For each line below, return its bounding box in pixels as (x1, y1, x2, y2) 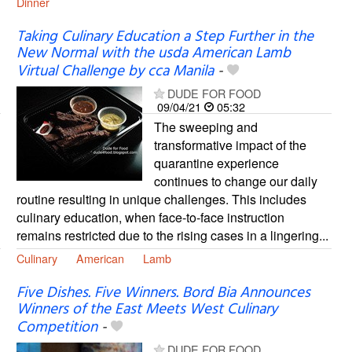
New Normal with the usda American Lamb (16, 42, 291, 66)
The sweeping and (153, 118, 258, 137)
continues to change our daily (153, 172, 317, 191)
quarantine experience (153, 154, 279, 173)
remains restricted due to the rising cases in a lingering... (16, 226, 328, 245)
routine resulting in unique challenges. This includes (16, 190, 306, 209)
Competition (16, 316, 97, 340)
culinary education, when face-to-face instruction (16, 208, 284, 227)
